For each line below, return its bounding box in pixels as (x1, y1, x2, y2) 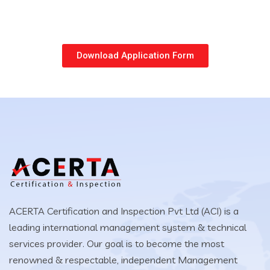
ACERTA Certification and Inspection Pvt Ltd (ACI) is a (9, 205, 239, 217)
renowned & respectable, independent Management (9, 254, 237, 266)
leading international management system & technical (9, 221, 246, 233)
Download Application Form (76, 50, 194, 61)
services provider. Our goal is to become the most (9, 237, 224, 250)
